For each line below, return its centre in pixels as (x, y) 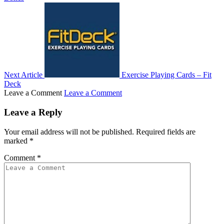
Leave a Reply (33, 112)
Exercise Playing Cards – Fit (166, 75)
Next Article (23, 75)
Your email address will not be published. (69, 131)
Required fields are (166, 131)
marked (17, 140)
